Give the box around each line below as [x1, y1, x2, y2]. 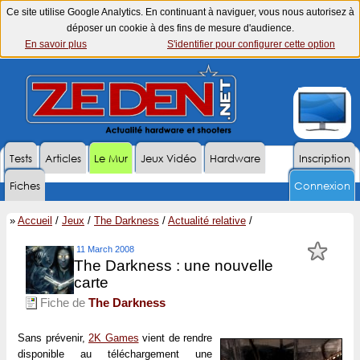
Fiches [10, 179, 40, 193]
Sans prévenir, [18, 332, 88, 344]
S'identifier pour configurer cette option [167, 39, 335, 50]
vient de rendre [138, 332, 212, 344]
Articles [45, 152, 81, 166]
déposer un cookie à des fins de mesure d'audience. [66, 22, 294, 34]
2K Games [88, 332, 139, 344]
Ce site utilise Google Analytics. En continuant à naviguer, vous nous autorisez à [6, 6, 354, 18]
